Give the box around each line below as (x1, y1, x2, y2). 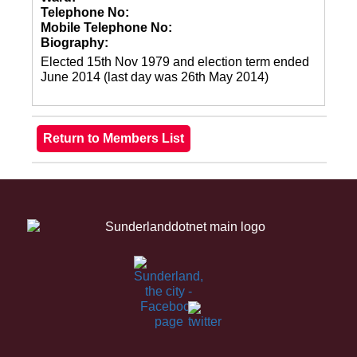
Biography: (41, 36, 108, 49)
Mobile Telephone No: (41, 21, 172, 34)
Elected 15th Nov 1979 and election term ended (41, 55, 309, 69)
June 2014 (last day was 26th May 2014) (41, 70, 269, 84)
